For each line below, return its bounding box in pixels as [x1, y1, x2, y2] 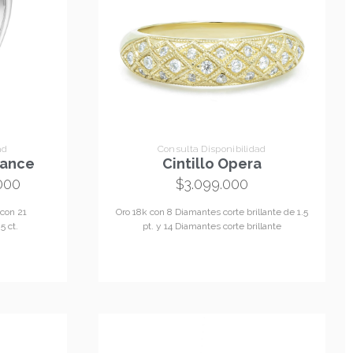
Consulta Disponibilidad [157, 143, 266, 155]
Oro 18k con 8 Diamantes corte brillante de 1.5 [115, 206, 308, 217]
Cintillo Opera [162, 154, 262, 172]
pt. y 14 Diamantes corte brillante [142, 220, 281, 232]
